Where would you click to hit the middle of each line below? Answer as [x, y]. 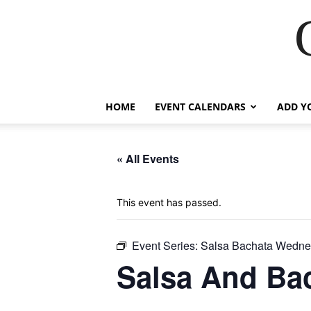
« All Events [148, 159]
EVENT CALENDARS [200, 107]
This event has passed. [169, 202]
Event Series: [166, 245]
